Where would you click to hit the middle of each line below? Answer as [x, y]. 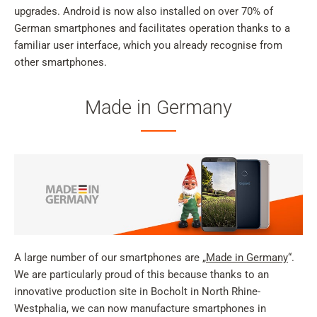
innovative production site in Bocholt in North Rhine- [137, 291]
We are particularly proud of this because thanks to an [142, 274]
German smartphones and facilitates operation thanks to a [152, 29]
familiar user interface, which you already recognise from [148, 46]
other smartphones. [62, 63]
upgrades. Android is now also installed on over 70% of [144, 12]
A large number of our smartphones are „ [110, 257]
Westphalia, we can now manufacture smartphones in [140, 308]
